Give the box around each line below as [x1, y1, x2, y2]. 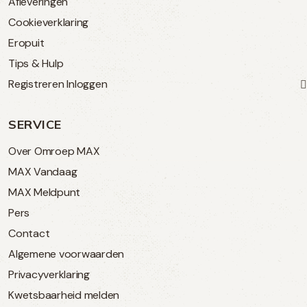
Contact [8, 225, 50, 241]
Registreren [8, 76, 64, 91]
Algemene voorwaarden [8, 246, 124, 261]
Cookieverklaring [8, 14, 88, 29]
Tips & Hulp [8, 56, 64, 71]
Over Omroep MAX [8, 143, 100, 158]
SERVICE [8, 116, 62, 132]
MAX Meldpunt [8, 184, 80, 199]
